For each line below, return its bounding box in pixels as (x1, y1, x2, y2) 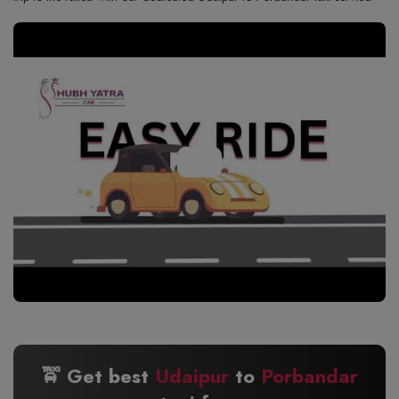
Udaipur (155, 361, 229, 390)
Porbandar (261, 361, 358, 390)
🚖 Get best (41, 361, 155, 390)
